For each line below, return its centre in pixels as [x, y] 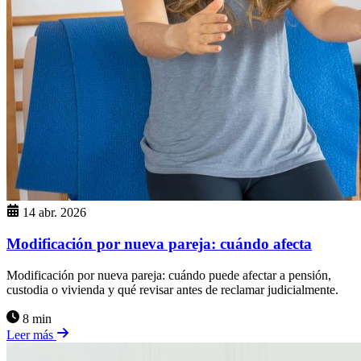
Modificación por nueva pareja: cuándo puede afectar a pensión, [169, 275]
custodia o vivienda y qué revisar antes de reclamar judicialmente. [172, 289]
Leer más [31, 334]
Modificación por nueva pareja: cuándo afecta [159, 243]
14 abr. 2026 [54, 213]
